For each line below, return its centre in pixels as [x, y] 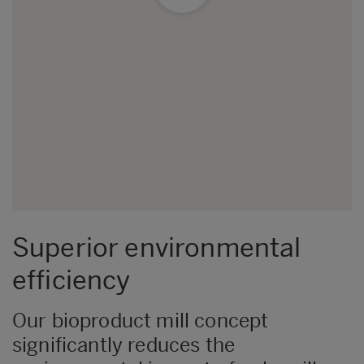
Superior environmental [157, 247]
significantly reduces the [124, 344]
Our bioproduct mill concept [141, 320]
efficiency [71, 280]
